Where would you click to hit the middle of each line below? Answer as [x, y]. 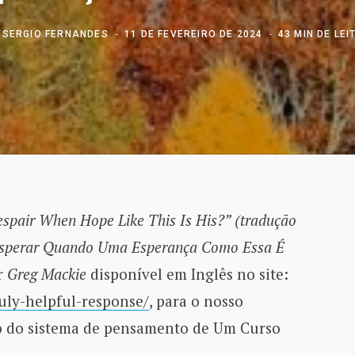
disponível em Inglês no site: [187, 273]
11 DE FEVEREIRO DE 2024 [194, 34]
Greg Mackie [46, 273]
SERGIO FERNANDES [55, 34]
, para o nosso [196, 300]
